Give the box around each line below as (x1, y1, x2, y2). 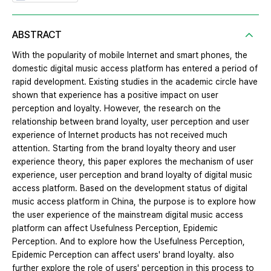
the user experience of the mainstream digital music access (12, 210, 243, 220)
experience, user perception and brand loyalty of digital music (12, 170, 252, 180)
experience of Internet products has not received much (12, 130, 227, 140)
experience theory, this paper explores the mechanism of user (12, 157, 253, 167)
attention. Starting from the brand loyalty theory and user (12, 143, 236, 154)
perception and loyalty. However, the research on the (12, 103, 221, 114)
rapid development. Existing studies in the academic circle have (12, 77, 258, 87)
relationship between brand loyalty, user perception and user (12, 117, 249, 127)
